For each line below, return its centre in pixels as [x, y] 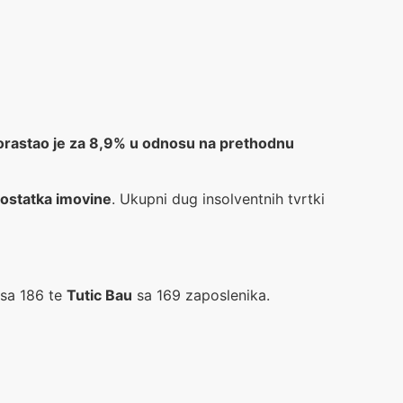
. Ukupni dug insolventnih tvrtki [218, 199]
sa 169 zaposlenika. [201, 295]
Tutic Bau [99, 295]
